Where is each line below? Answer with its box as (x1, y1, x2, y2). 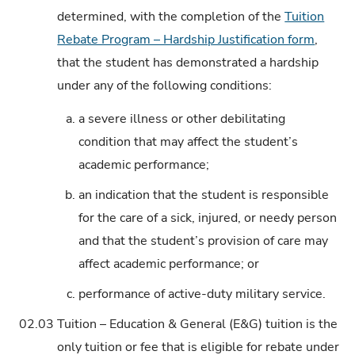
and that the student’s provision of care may (78, 232, 329, 250)
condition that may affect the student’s (78, 133, 299, 151)
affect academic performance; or (78, 255, 260, 273)
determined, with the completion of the (57, 7, 285, 25)
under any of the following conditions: (57, 76, 273, 94)
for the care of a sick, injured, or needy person (78, 209, 338, 227)
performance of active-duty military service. (78, 285, 326, 303)
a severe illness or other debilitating (78, 110, 286, 128)
